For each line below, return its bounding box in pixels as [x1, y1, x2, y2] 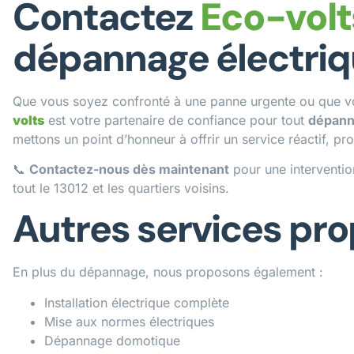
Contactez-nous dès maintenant [29, 160, 229, 177]
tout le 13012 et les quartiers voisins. [13, 179, 229, 196]
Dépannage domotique [44, 332, 180, 348]
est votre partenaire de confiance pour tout [44, 111, 308, 128]
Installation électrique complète [44, 294, 229, 311]
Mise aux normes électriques [44, 313, 214, 330]
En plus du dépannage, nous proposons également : [13, 264, 323, 281]
